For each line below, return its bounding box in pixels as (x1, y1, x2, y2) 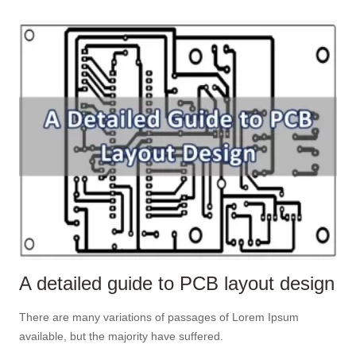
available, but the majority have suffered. (19, 330, 223, 343)
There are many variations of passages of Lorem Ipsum (19, 311, 299, 324)
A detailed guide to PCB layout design (19, 273, 335, 295)
